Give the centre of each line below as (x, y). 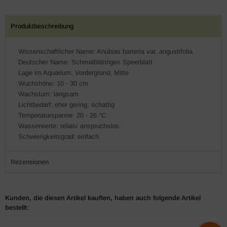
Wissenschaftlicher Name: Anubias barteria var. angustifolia (105, 51)
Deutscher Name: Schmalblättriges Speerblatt (85, 62)
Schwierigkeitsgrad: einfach (59, 137)
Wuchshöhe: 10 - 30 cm (53, 83)
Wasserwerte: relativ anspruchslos (69, 126)
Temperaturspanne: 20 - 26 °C (62, 115)
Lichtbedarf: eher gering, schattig (66, 105)
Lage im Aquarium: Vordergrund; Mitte (73, 73)
